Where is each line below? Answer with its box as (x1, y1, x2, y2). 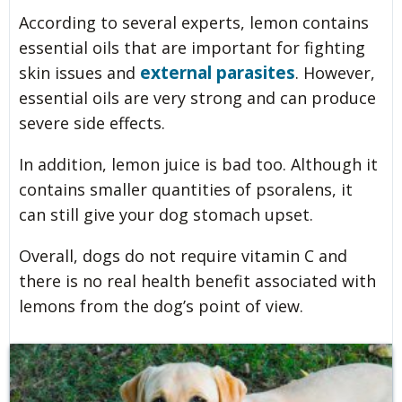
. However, (295, 61, 375, 83)
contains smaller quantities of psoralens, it (19, 178, 353, 200)
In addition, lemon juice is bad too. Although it (19, 153, 378, 175)
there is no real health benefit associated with (19, 269, 376, 292)
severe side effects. (19, 111, 165, 134)
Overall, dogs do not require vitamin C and (19, 244, 347, 267)
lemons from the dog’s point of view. (19, 294, 303, 317)
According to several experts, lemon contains (19, 11, 369, 33)
